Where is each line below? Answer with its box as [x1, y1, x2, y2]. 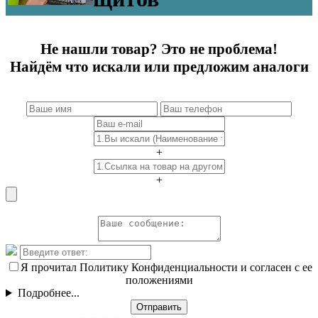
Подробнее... [17, 287, 79, 300]
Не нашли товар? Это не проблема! [40, 40, 278, 58]
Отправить [136, 302, 182, 313]
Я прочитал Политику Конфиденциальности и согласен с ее [20, 261, 312, 274]
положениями [125, 274, 193, 287]
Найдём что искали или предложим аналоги [9, 58, 309, 76]
